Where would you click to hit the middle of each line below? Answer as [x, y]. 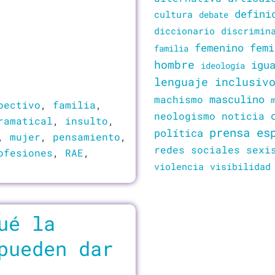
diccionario [184, 31]
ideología [223, 65]
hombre [174, 64]
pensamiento [87, 137]
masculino [237, 99]
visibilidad [240, 166]
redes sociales [197, 149]
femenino [219, 48]
